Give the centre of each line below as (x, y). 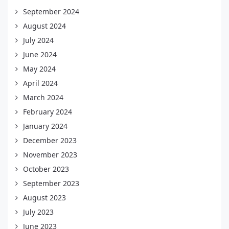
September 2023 (51, 184)
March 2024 (43, 98)
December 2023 (50, 141)
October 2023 (46, 169)
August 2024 (44, 26)
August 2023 (44, 198)
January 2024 (45, 126)
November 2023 (50, 155)
